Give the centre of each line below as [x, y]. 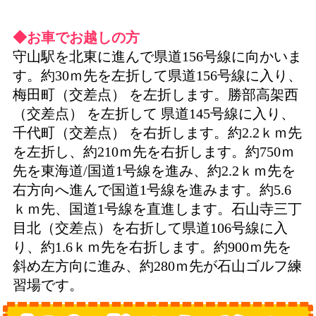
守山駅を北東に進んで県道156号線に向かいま [157, 57]
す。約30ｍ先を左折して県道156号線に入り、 [157, 76]
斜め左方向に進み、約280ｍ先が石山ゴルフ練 [157, 266]
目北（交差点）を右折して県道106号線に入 [150, 228]
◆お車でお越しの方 [76, 38]
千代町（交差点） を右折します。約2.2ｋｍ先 [157, 133]
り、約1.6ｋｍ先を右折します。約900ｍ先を [152, 247]
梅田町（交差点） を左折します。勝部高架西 [155, 95]
